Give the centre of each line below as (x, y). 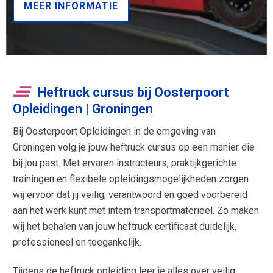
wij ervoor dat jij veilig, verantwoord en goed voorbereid (130, 194)
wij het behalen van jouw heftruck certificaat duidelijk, (125, 226)
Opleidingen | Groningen (83, 109)
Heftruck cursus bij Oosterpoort (134, 93)
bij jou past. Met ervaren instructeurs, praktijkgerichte (125, 163)
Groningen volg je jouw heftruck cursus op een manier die (134, 147)
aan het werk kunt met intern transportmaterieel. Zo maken (136, 210)
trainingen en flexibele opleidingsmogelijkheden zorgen (131, 179)
